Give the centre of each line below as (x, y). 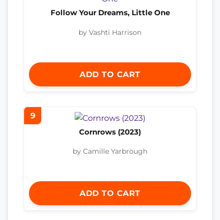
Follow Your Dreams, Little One (110, 13)
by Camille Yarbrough (110, 151)
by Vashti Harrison (110, 32)
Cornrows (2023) (110, 132)
